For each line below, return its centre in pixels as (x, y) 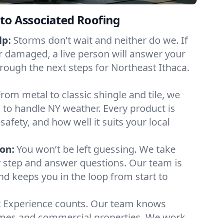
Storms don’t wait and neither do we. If (100, 40)
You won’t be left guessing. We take (96, 149)
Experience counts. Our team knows (84, 204)
